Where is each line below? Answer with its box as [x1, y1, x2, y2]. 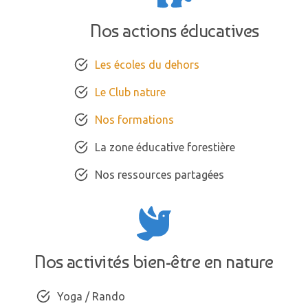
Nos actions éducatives [90, 21, 259, 41]
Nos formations [94, 113, 174, 126]
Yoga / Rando [56, 290, 125, 303]
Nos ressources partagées [94, 168, 224, 181]
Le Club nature [94, 86, 166, 99]
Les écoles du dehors [94, 58, 199, 71]
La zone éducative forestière [94, 141, 235, 154]
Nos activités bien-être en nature [34, 252, 274, 273]
